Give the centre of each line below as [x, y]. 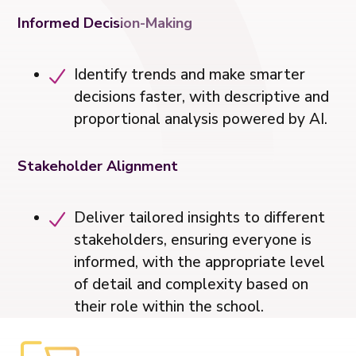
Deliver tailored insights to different [200, 217]
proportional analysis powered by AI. [201, 119]
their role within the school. [169, 306]
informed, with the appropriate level [200, 262]
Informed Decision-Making [105, 23]
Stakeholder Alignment [98, 166]
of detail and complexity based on [192, 284]
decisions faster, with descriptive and [202, 97]
